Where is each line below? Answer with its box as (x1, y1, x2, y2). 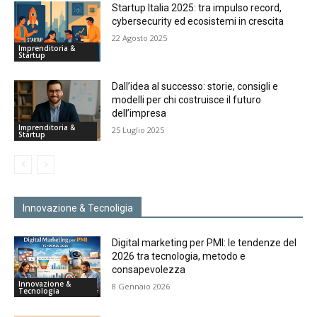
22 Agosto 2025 (112, 32, 168, 43)
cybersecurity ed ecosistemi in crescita (112, 15, 284, 27)
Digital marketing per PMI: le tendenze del (112, 236, 297, 248)
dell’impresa (112, 108, 167, 120)
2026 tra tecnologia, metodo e (112, 250, 246, 262)
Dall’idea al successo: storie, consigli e (112, 81, 279, 93)
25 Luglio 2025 (112, 125, 165, 136)
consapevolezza (112, 263, 186, 275)
